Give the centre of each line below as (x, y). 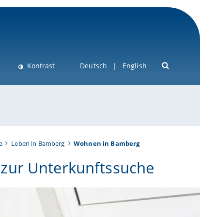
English (134, 66)
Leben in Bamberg (38, 143)
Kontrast (41, 66)
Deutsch (94, 66)
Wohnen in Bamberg (107, 143)
